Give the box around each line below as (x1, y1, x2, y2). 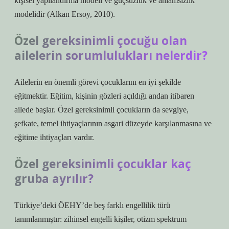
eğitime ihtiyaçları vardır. (14, 133, 94, 142)
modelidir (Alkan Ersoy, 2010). (14, 10, 115, 18)
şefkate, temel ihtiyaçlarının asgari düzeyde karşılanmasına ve (14, 119, 212, 128)
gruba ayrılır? (14, 171, 94, 187)
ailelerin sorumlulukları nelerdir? (14, 48, 208, 63)
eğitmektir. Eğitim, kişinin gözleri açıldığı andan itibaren (14, 91, 194, 100)
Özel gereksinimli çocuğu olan (14, 33, 187, 49)
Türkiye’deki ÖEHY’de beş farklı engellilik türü (14, 201, 170, 210)
